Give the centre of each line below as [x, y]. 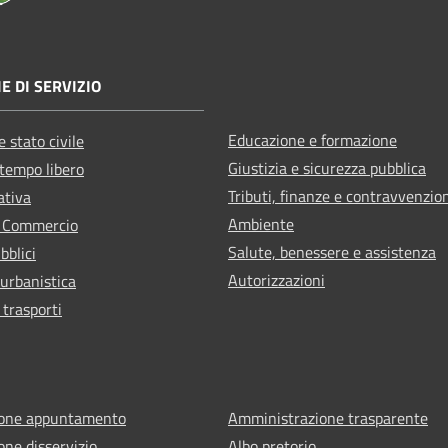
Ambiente [261, 223]
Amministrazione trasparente [328, 417]
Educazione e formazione [312, 139]
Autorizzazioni [276, 279]
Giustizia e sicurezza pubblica [327, 167]
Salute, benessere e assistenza [332, 251]
